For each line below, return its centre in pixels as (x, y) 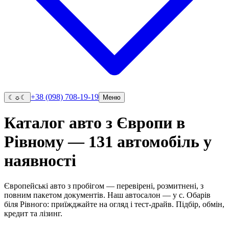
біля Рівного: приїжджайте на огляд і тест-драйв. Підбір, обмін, (114, 204)
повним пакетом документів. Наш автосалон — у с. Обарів (107, 195)
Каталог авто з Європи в (95, 123)
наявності (40, 161)
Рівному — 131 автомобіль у (108, 142)
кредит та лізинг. (33, 213)
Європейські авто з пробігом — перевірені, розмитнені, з (104, 186)
